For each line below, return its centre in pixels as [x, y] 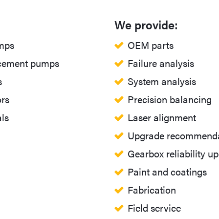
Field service [154, 208]
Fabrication [153, 190]
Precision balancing [169, 99]
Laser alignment [162, 117]
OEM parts [150, 45]
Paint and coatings [167, 172]
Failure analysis [161, 63]
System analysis [162, 81]
